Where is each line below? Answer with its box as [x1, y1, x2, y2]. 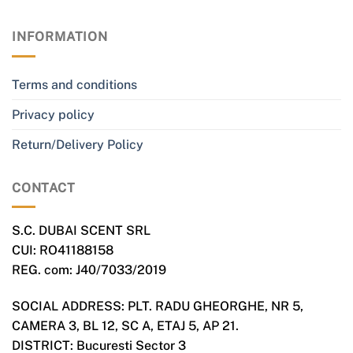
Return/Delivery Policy [12, 136, 143, 152]
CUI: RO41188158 [12, 243, 113, 258]
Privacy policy [12, 106, 95, 122]
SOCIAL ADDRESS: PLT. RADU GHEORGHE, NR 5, [12, 299, 303, 314]
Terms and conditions [12, 76, 137, 92]
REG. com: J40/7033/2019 [12, 262, 166, 278]
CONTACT [12, 180, 76, 195]
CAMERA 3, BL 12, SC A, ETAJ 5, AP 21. [12, 318, 239, 334]
